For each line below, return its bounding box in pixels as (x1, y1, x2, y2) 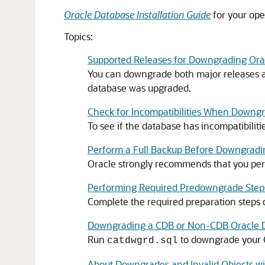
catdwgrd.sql (107, 235, 178, 246)
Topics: (64, 30, 93, 43)
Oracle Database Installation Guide (64, 8, 211, 21)
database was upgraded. (88, 82, 191, 94)
